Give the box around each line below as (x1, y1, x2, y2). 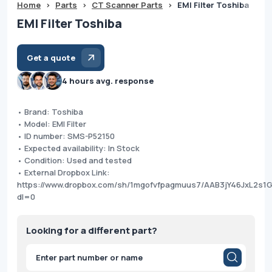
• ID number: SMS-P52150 (17, 130, 115, 141)
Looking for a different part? (26, 223, 157, 237)
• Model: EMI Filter (17, 118, 86, 129)
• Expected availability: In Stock (17, 142, 140, 154)
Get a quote (27, 52, 75, 63)
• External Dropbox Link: (17, 166, 110, 178)
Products (25, 247, 55, 258)
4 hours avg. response (62, 75, 154, 86)
